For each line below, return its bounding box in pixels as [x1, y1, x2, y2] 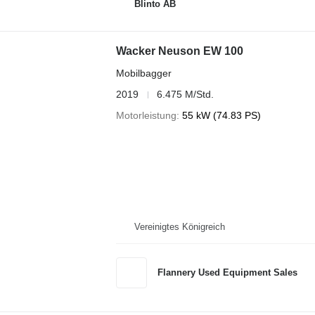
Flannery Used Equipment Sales [157, 267, 297, 278]
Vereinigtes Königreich [134, 221, 225, 232]
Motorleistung [115, 110, 176, 122]
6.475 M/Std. [156, 89, 214, 101]
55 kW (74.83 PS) [181, 110, 261, 122]
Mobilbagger [115, 67, 172, 79]
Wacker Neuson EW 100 [115, 45, 243, 58]
